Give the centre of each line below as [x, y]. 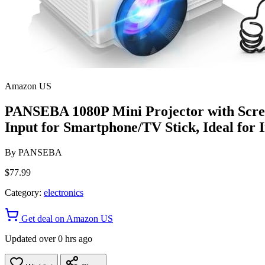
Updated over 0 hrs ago [49, 238]
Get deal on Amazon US [66, 218]
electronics [64, 192]
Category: [23, 192]
